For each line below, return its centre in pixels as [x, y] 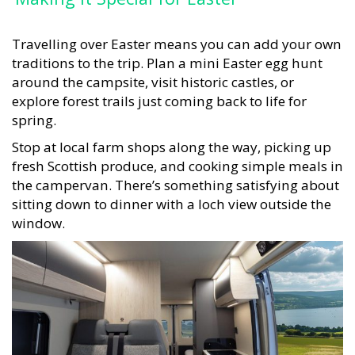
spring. [34, 113]
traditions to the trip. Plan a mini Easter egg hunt [167, 55]
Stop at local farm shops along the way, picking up [172, 139]
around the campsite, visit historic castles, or [153, 74]
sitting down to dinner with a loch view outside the [172, 197]
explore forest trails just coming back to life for [159, 94]
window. [38, 216]
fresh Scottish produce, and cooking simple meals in [177, 158]
